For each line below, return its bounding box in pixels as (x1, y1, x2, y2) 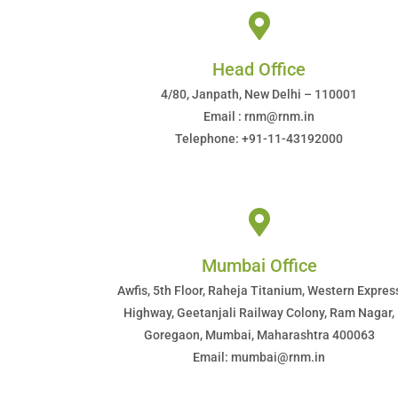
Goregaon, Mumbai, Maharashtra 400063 (143, 328, 375, 342)
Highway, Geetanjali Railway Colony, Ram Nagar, (123, 306, 395, 320)
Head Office (212, 59, 306, 80)
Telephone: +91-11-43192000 (175, 131, 344, 146)
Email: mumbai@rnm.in (193, 350, 326, 364)
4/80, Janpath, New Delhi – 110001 (161, 87, 358, 101)
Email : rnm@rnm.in (203, 109, 315, 123)
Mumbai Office (201, 255, 317, 276)
